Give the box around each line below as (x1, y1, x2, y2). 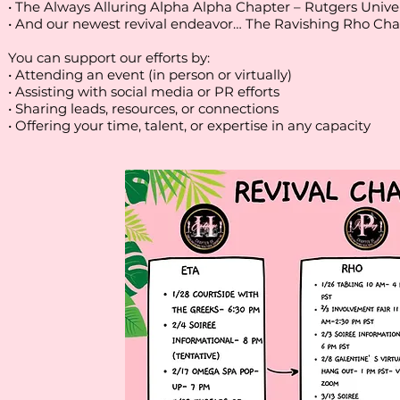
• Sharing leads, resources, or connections (8, 100, 279, 117)
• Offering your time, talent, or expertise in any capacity (8, 117, 371, 134)
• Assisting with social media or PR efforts (8, 83, 279, 100)
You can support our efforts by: (8, 49, 210, 66)
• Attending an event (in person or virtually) (8, 66, 292, 83)
